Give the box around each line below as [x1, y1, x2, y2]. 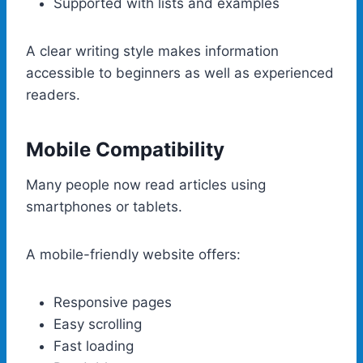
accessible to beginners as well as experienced [26, 64, 334, 81]
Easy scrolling [53, 315, 142, 332]
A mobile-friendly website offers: [26, 246, 241, 263]
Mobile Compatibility [26, 137, 224, 161]
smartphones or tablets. [26, 198, 182, 215]
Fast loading [53, 337, 134, 354]
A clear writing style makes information [26, 42, 279, 59]
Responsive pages [53, 293, 172, 310]
